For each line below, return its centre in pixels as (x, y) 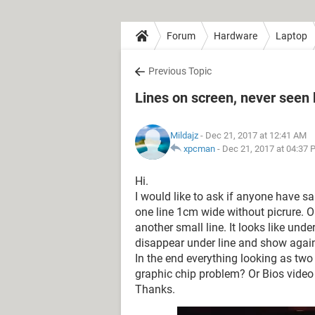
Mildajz (184, 135)
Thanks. (155, 289)
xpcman (199, 149)
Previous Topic (180, 71)
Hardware (236, 36)
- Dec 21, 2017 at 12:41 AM (252, 135)
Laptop (291, 36)
